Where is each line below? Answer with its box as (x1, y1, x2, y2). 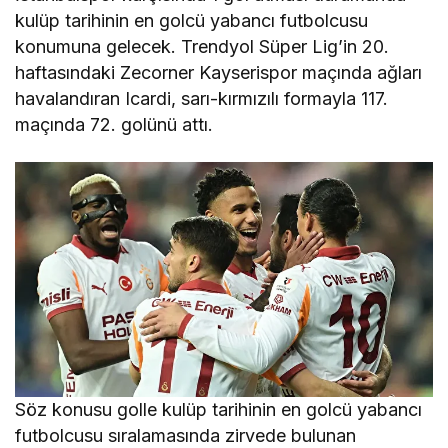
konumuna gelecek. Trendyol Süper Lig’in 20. (15, 35, 390, 57)
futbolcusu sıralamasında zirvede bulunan (15, 424, 357, 446)
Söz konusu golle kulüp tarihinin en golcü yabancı (15, 398, 423, 420)
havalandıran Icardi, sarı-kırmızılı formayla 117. (15, 87, 389, 109)
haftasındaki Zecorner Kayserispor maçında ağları (15, 61, 423, 83)
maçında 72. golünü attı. (15, 113, 214, 135)
